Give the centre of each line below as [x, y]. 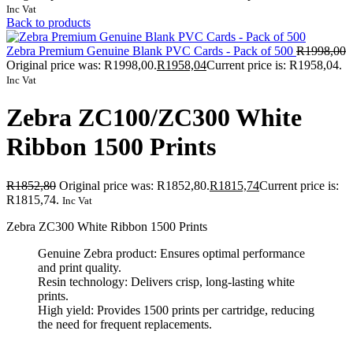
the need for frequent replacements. [125, 324]
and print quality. [80, 267]
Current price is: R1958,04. [274, 65]
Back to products [48, 22]
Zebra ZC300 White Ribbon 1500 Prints [107, 226]
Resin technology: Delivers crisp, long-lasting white [166, 281]
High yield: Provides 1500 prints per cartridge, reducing [176, 310]
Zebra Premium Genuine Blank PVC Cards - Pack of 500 [151, 50]
